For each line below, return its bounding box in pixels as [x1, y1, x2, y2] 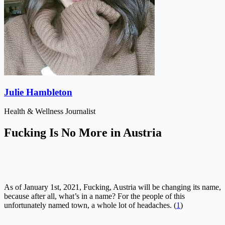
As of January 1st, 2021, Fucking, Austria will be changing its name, [4, 183, 221, 192]
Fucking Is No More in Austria [4, 126, 162, 140]
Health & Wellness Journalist [4, 107, 95, 116]
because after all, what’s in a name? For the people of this [4, 192, 185, 201]
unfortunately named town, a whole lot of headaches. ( [4, 201, 176, 210]
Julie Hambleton [4, 86, 72, 97]
